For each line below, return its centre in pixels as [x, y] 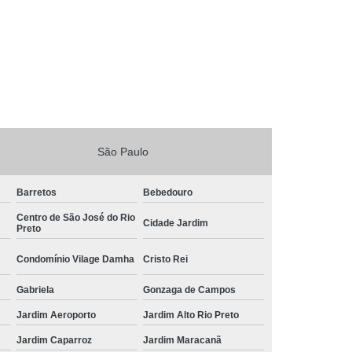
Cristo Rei [165, 259]
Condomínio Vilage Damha [75, 259]
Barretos [37, 192]
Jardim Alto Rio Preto [191, 315]
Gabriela [35, 290]
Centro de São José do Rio [76, 217]
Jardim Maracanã [182, 340]
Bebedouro [168, 192]
